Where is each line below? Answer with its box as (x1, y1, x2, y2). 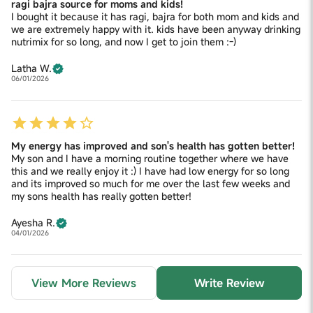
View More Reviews (31, 275, 136, 291)
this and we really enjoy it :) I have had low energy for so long (11, 163, 289, 177)
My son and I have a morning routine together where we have (11, 151, 289, 165)
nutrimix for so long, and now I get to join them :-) (11, 34, 236, 48)
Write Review (226, 275, 265, 291)
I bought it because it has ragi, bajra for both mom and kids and (11, 9, 299, 23)
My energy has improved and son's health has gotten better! (11, 138, 295, 152)
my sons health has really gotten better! (11, 189, 191, 203)
